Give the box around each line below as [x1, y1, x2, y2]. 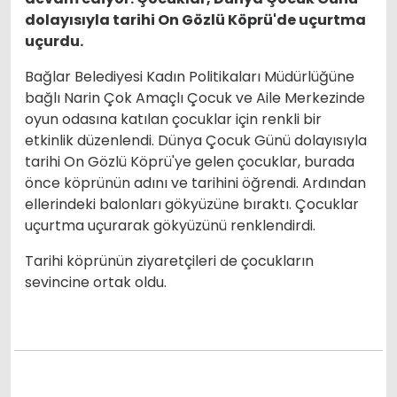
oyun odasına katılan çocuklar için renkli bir [25, 108, 322, 129]
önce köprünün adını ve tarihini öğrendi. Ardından [25, 172, 366, 193]
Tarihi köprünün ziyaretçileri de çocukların [25, 250, 314, 271]
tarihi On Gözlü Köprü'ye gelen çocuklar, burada [25, 151, 354, 172]
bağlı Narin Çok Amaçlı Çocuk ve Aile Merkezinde [25, 87, 365, 108]
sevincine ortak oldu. [25, 271, 170, 292]
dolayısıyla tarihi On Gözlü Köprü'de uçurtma [25, 9, 366, 30]
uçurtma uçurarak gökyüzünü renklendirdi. [25, 214, 319, 236]
